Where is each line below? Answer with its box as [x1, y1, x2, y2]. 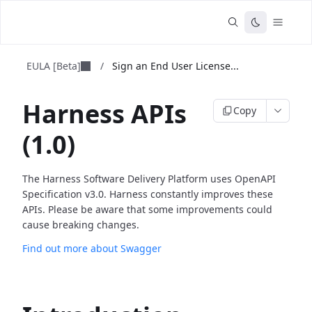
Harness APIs [22, 97, 187, 131]
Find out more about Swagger [22, 242, 162, 255]
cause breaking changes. [22, 218, 139, 231]
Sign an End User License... [112, 59, 239, 72]
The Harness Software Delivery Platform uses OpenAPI [22, 172, 276, 185]
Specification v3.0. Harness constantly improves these [22, 187, 273, 201]
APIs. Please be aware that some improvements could [22, 203, 272, 216]
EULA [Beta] [26, 59, 81, 72]
